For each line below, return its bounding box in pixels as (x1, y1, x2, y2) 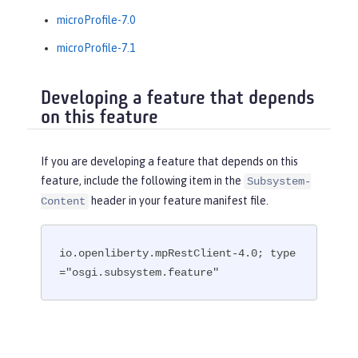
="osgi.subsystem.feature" (59, 265, 220, 279)
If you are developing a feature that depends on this (41, 155, 298, 169)
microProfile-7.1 (57, 41, 135, 54)
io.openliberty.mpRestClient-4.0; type (59, 246, 296, 260)
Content (41, 195, 86, 209)
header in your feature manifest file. (89, 194, 268, 208)
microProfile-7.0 (57, 13, 135, 26)
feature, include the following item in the (41, 174, 244, 188)
